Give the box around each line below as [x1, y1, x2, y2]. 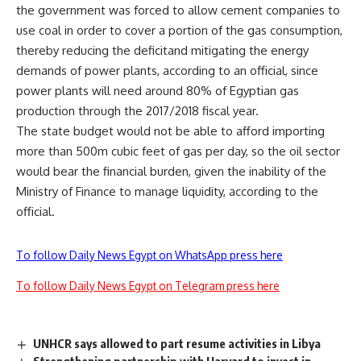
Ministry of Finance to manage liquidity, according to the [16, 184, 318, 200]
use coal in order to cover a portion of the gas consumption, [16, 23, 342, 39]
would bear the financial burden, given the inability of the [16, 164, 326, 180]
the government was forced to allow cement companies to [16, 2, 340, 19]
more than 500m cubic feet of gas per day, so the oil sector [16, 143, 340, 160]
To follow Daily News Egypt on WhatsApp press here [16, 248, 283, 263]
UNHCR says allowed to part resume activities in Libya [33, 336, 322, 351]
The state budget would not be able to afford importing [16, 123, 325, 139]
